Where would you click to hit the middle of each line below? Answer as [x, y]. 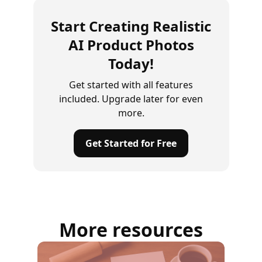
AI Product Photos [131, 45]
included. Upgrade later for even [131, 99]
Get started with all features [131, 85]
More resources [131, 230]
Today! [131, 63]
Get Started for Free [131, 143]
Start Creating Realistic [131, 26]
